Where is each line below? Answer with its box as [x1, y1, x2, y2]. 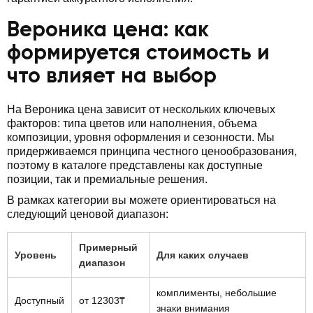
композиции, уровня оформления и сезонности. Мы [7, 131, 275, 143]
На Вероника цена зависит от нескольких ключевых [7, 103, 275, 115]
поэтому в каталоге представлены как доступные [7, 159, 263, 171]
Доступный [15, 294, 64, 306]
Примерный [79, 241, 138, 253]
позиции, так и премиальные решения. [7, 173, 208, 185]
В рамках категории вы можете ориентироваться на [7, 194, 276, 206]
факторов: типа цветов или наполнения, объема [7, 117, 257, 129]
